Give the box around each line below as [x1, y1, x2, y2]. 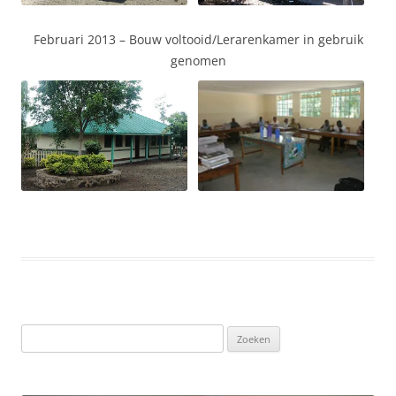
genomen [170, 52, 226, 70]
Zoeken [20, 326, 59, 343]
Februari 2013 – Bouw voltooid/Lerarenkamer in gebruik [33, 31, 363, 49]
